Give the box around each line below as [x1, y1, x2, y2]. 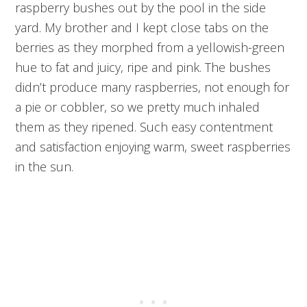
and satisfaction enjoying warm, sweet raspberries [15, 138, 291, 156]
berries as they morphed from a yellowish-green [15, 39, 285, 56]
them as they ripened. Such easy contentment [15, 119, 273, 136]
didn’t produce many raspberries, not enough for [15, 79, 290, 96]
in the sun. [15, 158, 74, 175]
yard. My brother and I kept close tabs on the [15, 19, 269, 36]
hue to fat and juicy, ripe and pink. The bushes [15, 59, 271, 76]
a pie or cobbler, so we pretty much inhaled [15, 99, 260, 116]
